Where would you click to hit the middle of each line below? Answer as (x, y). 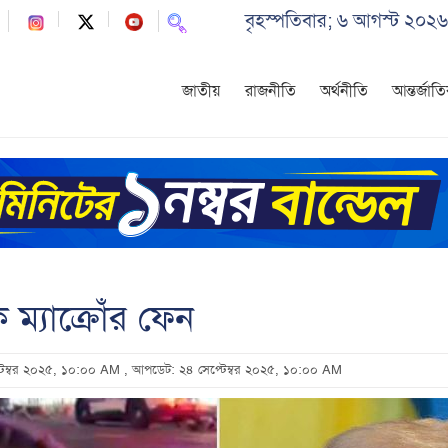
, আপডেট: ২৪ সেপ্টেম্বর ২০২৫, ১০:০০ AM (232, 370)
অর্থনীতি (344, 91)
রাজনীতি (270, 91)
